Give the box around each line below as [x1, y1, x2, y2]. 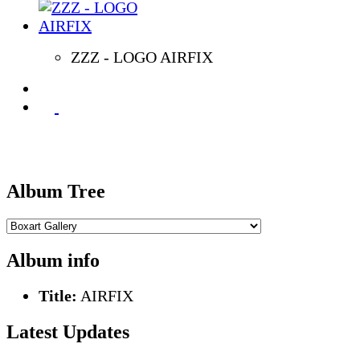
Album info [6, 249, 100, 271]
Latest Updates [6, 321, 129, 343]
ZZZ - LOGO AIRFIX [71, 47, 213, 66]
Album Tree [6, 180, 105, 202]
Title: [39, 287, 77, 305]
